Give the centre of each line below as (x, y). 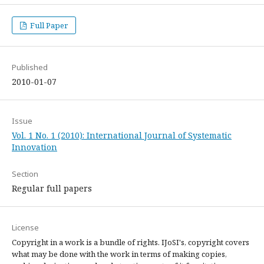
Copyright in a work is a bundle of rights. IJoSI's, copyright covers (131, 242)
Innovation (34, 147)
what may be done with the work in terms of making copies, (119, 254)
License (25, 227)
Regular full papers (52, 188)
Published (30, 67)
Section (25, 174)
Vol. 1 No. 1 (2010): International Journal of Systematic (122, 135)
